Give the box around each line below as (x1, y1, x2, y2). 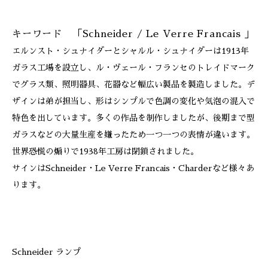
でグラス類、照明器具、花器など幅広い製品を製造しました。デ (12, 80, 255, 89)
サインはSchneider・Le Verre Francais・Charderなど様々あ (12, 164, 254, 172)
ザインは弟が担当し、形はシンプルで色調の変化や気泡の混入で (12, 97, 255, 105)
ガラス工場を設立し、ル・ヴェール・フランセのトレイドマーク (12, 63, 255, 72)
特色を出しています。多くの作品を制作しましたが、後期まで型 (12, 114, 255, 122)
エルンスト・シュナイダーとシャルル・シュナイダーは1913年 (12, 47, 249, 55)
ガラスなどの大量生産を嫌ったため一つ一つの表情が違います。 (12, 130, 255, 139)
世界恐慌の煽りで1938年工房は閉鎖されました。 (12, 147, 199, 156)
